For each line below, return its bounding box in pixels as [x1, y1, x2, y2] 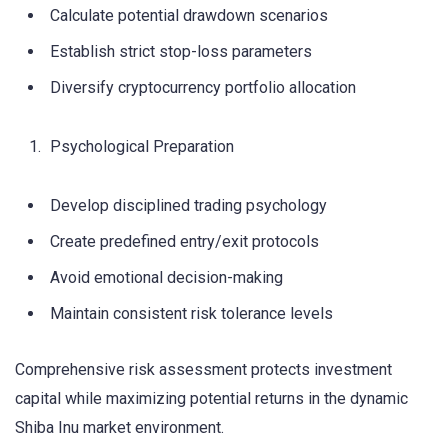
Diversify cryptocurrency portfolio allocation [50, 77, 356, 97]
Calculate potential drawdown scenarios [50, 5, 328, 25]
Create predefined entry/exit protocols [50, 232, 319, 252]
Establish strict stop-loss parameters [50, 41, 312, 61]
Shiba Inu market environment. [15, 418, 224, 438]
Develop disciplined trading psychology [50, 196, 327, 216]
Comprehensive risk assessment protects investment [15, 360, 392, 380]
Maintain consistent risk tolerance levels [50, 304, 333, 324]
